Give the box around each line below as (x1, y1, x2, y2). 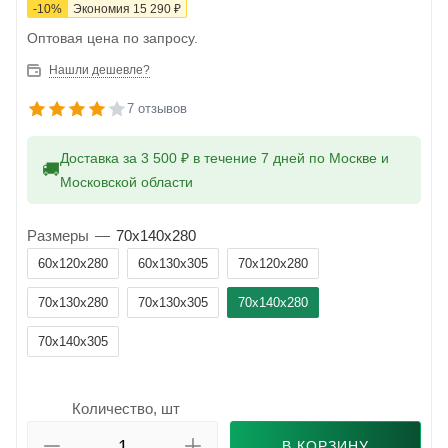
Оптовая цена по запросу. (27, 30, 198, 47)
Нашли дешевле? (49, 63, 150, 78)
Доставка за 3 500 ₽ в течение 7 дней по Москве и (60, 150, 389, 167)
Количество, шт (71, 400, 180, 418)
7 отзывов (127, 101, 187, 117)
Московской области (60, 174, 193, 191)
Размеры (27, 227, 89, 245)
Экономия (73, 2, 133, 17)
